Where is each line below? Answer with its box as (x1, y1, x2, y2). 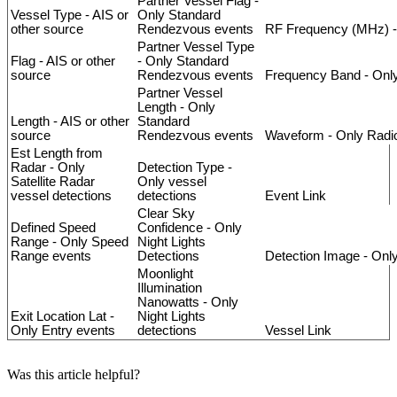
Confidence (137, 221, 203, 236)
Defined (11, 221, 55, 236)
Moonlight (137, 267, 193, 282)
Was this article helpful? (7, 367, 140, 383)
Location (36, 309, 85, 324)
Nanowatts (137, 295, 199, 310)
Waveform (265, 128, 324, 144)
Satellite (11, 175, 56, 190)
